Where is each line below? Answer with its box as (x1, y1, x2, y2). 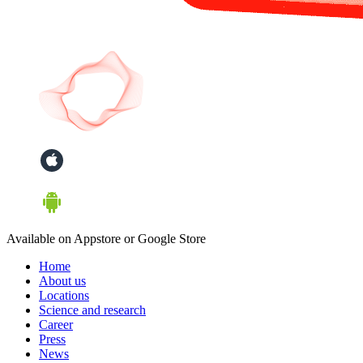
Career (39, 318, 73, 331)
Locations (39, 288, 89, 302)
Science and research (39, 303, 146, 317)
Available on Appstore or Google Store (6, 232, 206, 246)
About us (39, 274, 86, 288)
